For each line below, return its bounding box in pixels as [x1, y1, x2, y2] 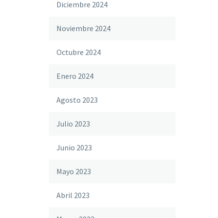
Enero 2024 [56, 71, 93, 81]
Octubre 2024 [56, 47, 101, 57]
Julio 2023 [56, 119, 90, 128]
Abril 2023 [56, 190, 90, 200]
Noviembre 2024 [56, 23, 110, 33]
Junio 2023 [56, 143, 92, 152]
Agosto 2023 [56, 95, 98, 105]
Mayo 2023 [56, 166, 91, 176]
